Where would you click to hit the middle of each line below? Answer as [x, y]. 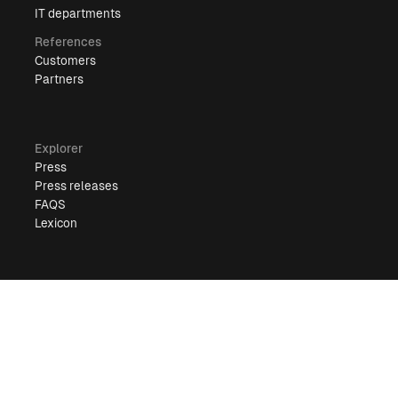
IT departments [78, 14]
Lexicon [56, 223]
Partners [60, 80]
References [68, 42]
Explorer [59, 149]
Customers [66, 61]
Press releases [77, 186]
